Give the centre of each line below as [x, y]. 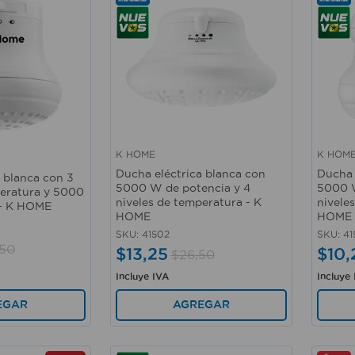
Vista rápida [149, 164]
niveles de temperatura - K [188, 202]
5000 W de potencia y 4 [183, 187]
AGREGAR [201, 305]
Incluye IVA [142, 276]
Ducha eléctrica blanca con [190, 173]
